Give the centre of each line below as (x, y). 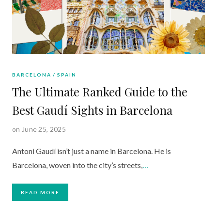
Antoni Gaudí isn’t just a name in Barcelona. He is (92, 151)
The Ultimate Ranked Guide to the (100, 91)
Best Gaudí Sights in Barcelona (92, 110)
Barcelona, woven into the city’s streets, (77, 165)
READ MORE (40, 192)
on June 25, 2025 (39, 129)
